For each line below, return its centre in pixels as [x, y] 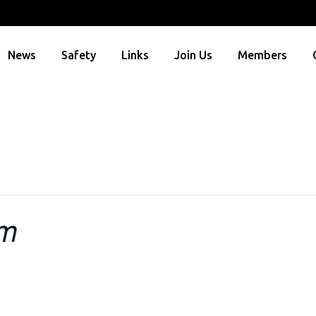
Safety [79, 55]
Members [262, 55]
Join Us [193, 55]
